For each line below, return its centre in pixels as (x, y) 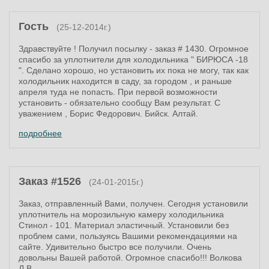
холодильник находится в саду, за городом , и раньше (125, 81)
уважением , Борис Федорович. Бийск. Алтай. (108, 113)
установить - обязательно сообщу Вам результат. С (119, 103)
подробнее (40, 133)
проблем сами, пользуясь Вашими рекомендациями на (128, 236)
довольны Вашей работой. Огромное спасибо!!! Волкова (130, 258)
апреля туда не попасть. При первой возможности (118, 92)
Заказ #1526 (50, 181)
